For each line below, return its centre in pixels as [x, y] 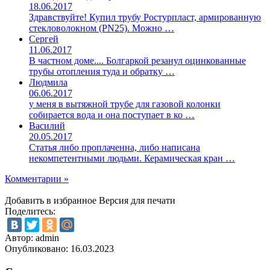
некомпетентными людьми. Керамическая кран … [132, 159]
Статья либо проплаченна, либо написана [115, 148]
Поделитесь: [30, 212]
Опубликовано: [38, 249]
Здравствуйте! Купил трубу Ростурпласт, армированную [145, 17]
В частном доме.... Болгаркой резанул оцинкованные [137, 61]
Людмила [48, 83]
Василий [47, 126]
